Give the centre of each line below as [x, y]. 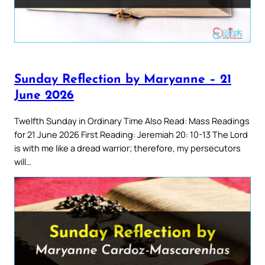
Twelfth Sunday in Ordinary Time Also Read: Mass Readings [132, 120]
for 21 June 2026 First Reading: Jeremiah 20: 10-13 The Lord [131, 134]
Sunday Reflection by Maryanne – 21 [123, 80]
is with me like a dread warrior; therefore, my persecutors [127, 148]
